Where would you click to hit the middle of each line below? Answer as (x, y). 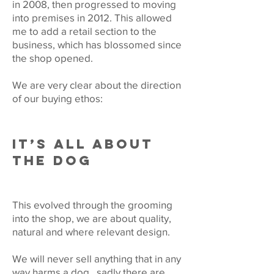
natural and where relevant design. (91, 232)
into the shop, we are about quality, (92, 218)
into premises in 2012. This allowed (92, 18)
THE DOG (52, 161)
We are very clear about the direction (97, 85)
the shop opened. (53, 58)
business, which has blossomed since (97, 45)
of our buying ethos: (57, 98)
